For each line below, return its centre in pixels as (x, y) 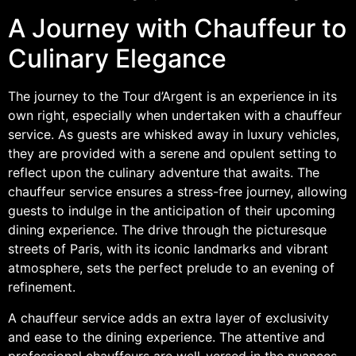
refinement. (42, 287)
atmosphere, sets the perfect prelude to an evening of (171, 268)
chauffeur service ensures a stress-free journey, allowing (178, 192)
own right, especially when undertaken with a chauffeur (175, 116)
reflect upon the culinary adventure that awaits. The (164, 173)
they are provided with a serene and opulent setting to (172, 154)
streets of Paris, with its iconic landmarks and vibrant (168, 249)
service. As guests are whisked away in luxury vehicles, (174, 135)
